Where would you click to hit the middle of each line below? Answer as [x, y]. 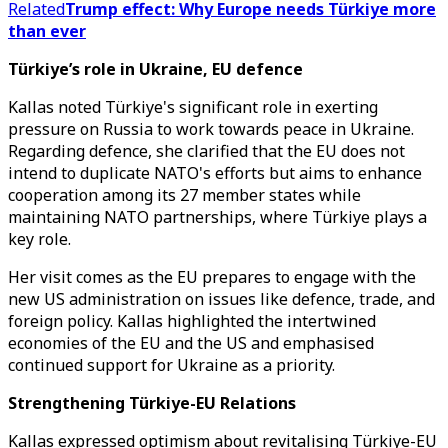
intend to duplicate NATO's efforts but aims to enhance [215, 173]
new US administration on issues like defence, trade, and [221, 299]
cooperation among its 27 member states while [184, 195]
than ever [47, 31]
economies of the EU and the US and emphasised [191, 343]
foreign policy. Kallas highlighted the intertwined [192, 321]
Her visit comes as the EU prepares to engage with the [212, 277]
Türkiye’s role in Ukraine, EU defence [155, 69]
